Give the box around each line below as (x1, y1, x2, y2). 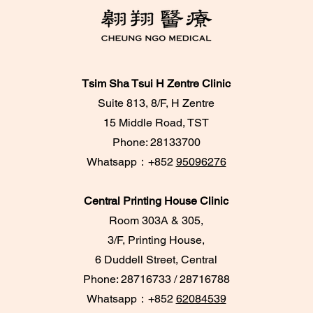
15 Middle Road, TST (103, 116, 209, 129)
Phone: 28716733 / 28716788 (82, 272, 230, 286)
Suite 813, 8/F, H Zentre (98, 96, 214, 110)
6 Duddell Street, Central (95, 253, 217, 266)
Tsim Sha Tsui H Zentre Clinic (82, 77, 231, 90)
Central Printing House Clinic (84, 194, 228, 208)
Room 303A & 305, (109, 214, 203, 227)
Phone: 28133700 (112, 136, 201, 149)
